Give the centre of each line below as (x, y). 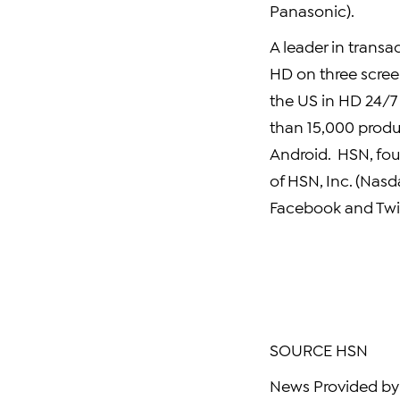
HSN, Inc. (320, 179)
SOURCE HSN (319, 349)
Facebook (305, 206)
